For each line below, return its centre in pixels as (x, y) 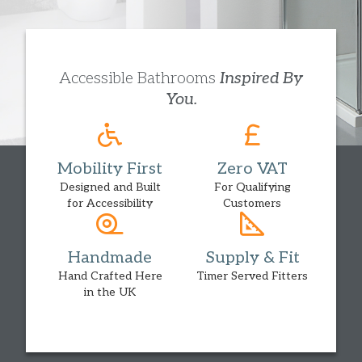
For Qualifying (252, 187)
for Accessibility (110, 203)
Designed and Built (110, 187)
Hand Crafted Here (110, 276)
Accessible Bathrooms (139, 78)
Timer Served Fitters (252, 276)
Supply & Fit (252, 258)
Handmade (110, 258)
